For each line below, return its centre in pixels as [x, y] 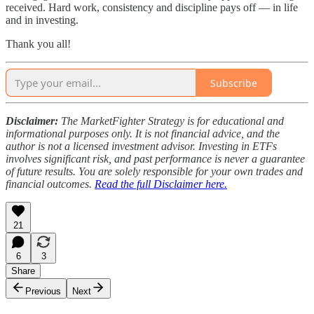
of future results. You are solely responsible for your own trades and [154, 172]
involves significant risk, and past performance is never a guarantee [155, 159]
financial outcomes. [50, 184]
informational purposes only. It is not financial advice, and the [143, 134]
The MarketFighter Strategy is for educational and [171, 121]
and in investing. [42, 20]
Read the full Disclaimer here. [161, 184]
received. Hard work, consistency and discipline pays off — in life [152, 8]
